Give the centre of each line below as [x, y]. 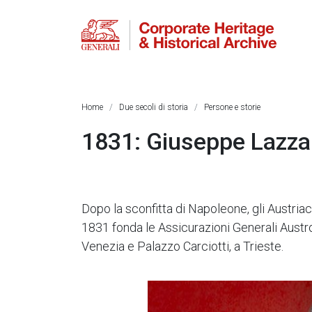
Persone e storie [232, 107]
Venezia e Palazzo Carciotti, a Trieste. [182, 246]
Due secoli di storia [154, 107]
